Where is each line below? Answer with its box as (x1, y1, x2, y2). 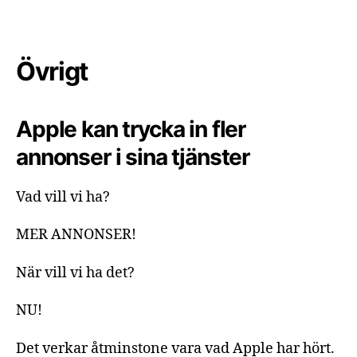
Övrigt (16, 55, 88, 87)
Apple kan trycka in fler (16, 115, 246, 143)
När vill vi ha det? (16, 263, 135, 282)
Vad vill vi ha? (16, 187, 110, 206)
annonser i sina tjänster (16, 143, 250, 171)
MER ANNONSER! (16, 226, 136, 244)
